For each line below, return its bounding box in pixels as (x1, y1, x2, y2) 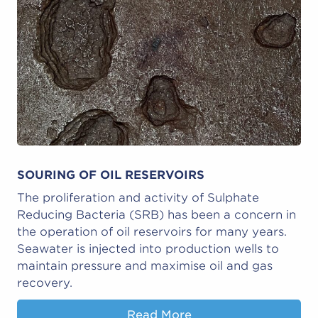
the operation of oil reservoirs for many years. (17, 224, 287, 238)
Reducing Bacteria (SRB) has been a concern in (17, 207, 296, 221)
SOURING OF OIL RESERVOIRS (17, 168, 204, 182)
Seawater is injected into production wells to (17, 241, 279, 256)
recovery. (17, 275, 72, 290)
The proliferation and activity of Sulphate (17, 190, 259, 204)
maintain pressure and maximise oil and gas (17, 258, 273, 273)
